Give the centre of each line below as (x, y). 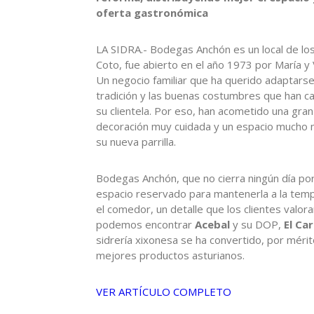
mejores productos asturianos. (170, 255)
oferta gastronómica (152, 13)
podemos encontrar (145, 225)
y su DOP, (257, 225)
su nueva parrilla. (136, 142)
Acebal (212, 225)
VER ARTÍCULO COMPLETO (164, 292)
